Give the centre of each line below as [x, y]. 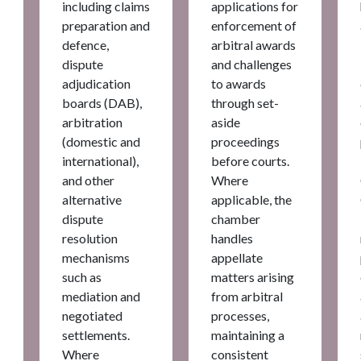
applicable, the [251, 199]
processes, [240, 315]
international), [100, 160]
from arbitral [247, 296]
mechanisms [96, 257]
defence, [85, 44]
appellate [237, 257]
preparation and [106, 25]
